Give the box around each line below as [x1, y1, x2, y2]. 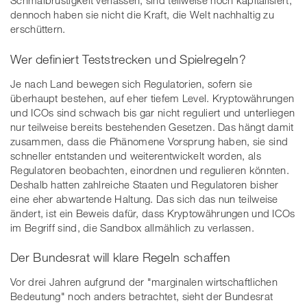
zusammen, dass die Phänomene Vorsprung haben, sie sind [10, 134, 288, 147]
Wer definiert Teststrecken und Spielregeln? [10, 51, 246, 66]
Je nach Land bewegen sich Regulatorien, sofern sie [10, 77, 252, 90]
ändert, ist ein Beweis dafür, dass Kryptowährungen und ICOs [10, 206, 295, 219]
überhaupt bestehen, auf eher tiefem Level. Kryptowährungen [10, 91, 295, 104]
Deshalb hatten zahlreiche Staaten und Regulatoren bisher [10, 177, 279, 191]
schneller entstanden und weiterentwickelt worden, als [10, 149, 261, 162]
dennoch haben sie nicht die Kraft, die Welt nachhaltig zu [10, 8, 275, 21]
